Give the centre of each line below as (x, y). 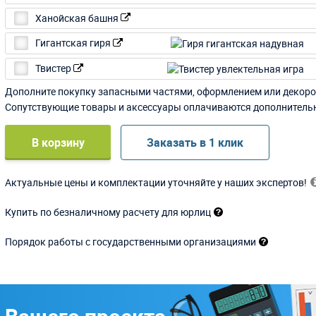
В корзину (58, 143)
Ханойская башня (78, 18)
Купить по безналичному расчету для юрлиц (108, 212)
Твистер (55, 68)
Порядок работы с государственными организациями (131, 242)
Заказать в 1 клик (195, 143)
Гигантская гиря (74, 43)
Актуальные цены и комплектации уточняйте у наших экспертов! (156, 183)
